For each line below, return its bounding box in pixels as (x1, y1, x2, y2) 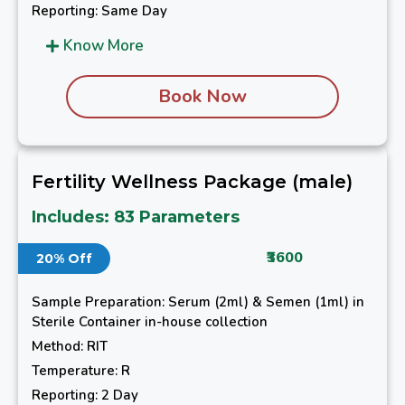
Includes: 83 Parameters (32, 207, 240, 228)
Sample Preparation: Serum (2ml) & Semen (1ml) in (32, 293, 364, 312)
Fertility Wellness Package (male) (32, 171, 353, 193)
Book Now (158, 84, 247, 109)
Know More (63, 35, 144, 57)
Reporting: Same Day (32, 2, 167, 21)
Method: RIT (32, 337, 108, 356)
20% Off (36, 250, 92, 268)
